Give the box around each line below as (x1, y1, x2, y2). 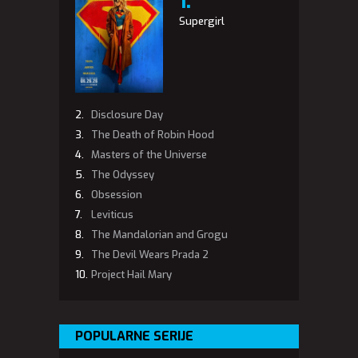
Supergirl (179, 14, 225, 28)
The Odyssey (91, 168, 154, 181)
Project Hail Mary (91, 268, 172, 281)
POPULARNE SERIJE (75, 328, 193, 344)
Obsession (91, 188, 142, 201)
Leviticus (91, 208, 133, 221)
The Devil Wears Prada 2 (91, 248, 209, 261)
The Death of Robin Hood (91, 128, 214, 141)
